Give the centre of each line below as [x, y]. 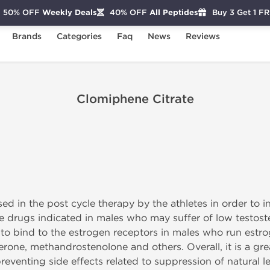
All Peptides [172, 12]
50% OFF [21, 12]
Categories [79, 36]
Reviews [203, 36]
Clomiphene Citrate [135, 99]
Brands [27, 36]
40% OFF [128, 12]
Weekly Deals [68, 12]
